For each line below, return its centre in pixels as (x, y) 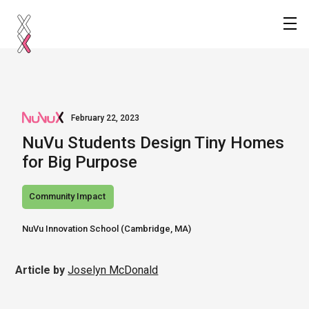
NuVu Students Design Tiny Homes (153, 143)
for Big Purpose (80, 162)
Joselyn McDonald (113, 270)
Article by (40, 270)
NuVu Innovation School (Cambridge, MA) (108, 228)
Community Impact (68, 196)
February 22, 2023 (106, 118)
